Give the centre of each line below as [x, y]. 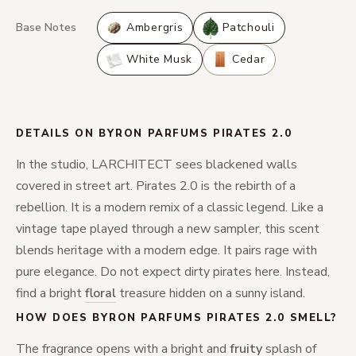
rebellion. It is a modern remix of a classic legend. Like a [170, 207]
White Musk [159, 59]
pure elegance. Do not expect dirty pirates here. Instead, [173, 272]
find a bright [50, 293]
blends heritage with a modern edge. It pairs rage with [166, 250]
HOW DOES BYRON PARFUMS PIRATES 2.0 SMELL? [177, 318]
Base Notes [46, 27]
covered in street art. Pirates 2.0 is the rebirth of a [156, 186]
